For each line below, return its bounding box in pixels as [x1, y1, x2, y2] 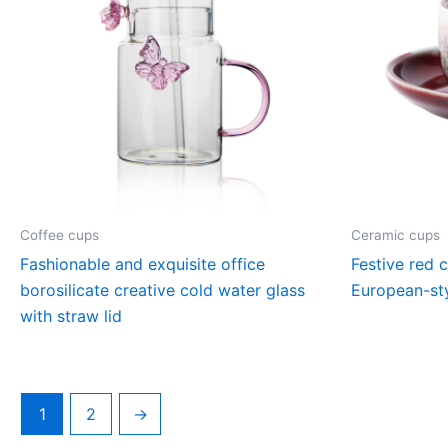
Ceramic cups [351, 226, 440, 243]
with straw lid [20, 305, 122, 326]
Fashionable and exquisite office [20, 253, 265, 274]
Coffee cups [20, 226, 99, 243]
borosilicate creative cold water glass [20, 279, 305, 300]
